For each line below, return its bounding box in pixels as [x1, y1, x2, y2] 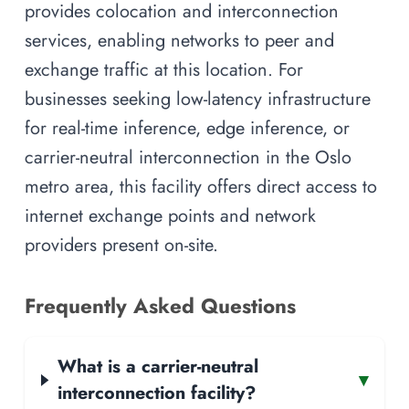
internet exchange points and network [25, 203, 316, 229]
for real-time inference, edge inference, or [25, 115, 350, 142]
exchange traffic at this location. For [25, 57, 303, 83]
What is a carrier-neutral [57, 353, 258, 380]
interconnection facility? [57, 380, 256, 406]
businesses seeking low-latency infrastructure [25, 86, 371, 112]
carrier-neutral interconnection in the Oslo [25, 144, 351, 171]
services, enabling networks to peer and [25, 27, 334, 54]
